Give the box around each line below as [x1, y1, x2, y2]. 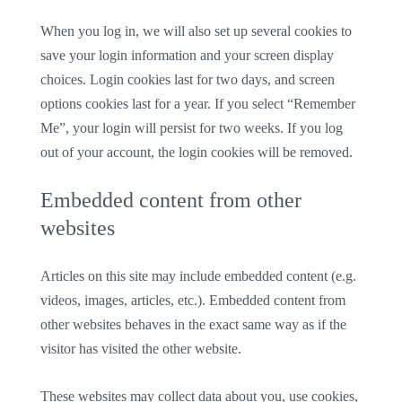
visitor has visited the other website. [40, 341, 242, 357]
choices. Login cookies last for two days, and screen [40, 71, 336, 87]
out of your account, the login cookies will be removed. [40, 144, 354, 160]
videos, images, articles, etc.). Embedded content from [40, 293, 346, 309]
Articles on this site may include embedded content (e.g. [40, 268, 357, 284]
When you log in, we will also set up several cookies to [40, 22, 353, 39]
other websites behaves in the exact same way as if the [40, 317, 347, 333]
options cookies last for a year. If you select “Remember [40, 95, 356, 111]
